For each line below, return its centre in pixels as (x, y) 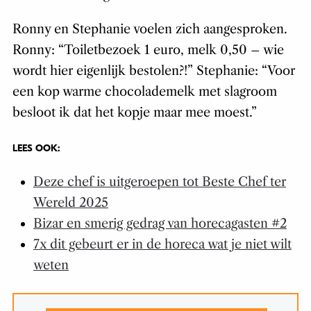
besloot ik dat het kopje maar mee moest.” (134, 113)
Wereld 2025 (70, 203)
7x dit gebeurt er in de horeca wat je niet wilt (162, 245)
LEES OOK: (37, 149)
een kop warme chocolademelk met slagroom (144, 92)
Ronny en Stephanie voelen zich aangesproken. (150, 30)
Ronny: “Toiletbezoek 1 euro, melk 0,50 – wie (148, 50)
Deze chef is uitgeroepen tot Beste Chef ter (159, 182)
